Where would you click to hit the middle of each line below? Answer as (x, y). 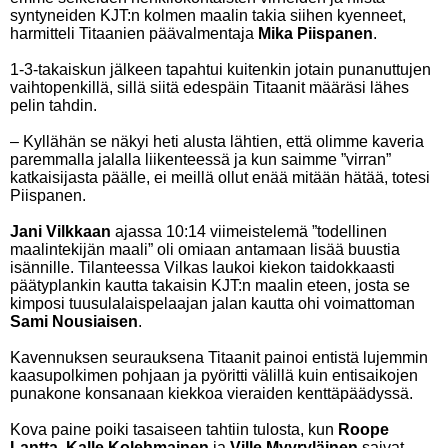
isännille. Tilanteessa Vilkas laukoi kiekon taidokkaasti (202, 267)
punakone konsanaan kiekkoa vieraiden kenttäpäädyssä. (211, 393)
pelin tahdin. (53, 105)
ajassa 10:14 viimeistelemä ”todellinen (249, 231)
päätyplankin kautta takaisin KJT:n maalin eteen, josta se (210, 285)
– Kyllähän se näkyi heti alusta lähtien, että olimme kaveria (217, 141)
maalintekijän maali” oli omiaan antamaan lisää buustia (205, 249)
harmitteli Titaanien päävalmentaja (134, 33)
